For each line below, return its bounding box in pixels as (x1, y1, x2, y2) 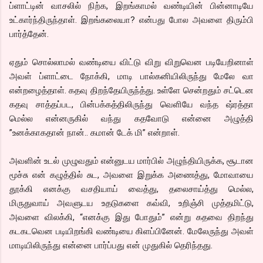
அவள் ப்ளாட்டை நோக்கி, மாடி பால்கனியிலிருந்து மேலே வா (9, 70, 254, 82)
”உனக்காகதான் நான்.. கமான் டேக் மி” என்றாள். (9, 127, 180, 138)
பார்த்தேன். (9, 28, 49, 39)
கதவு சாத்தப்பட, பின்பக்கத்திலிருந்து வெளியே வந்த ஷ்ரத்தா (9, 99, 254, 110)
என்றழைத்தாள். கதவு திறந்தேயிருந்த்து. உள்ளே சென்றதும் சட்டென (9, 85, 254, 96)
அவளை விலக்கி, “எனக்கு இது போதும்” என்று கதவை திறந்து (9, 211, 254, 222)
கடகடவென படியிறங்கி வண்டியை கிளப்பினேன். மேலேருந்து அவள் (9, 225, 254, 237)
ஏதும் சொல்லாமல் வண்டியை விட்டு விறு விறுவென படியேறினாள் (9, 56, 254, 68)
